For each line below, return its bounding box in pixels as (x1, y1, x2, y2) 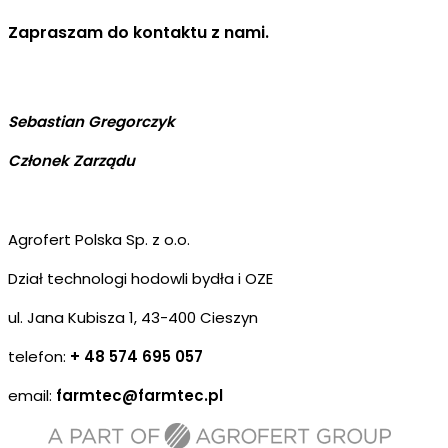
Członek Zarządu (8, 150, 135, 172)
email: (8, 385, 52, 407)
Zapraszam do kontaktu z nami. (8, 20, 269, 44)
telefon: (8, 346, 70, 368)
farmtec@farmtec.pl (52, 385, 223, 407)
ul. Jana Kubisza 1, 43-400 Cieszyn (8, 307, 258, 329)
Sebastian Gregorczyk (8, 111, 179, 133)
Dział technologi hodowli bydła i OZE (8, 268, 273, 290)
